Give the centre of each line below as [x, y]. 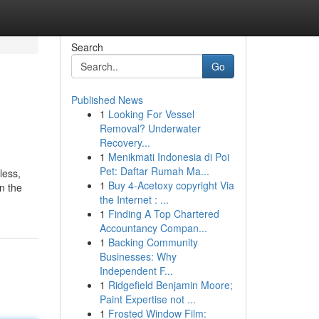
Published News [107, 100]
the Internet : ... [134, 199]
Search [87, 47]
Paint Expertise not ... [147, 299]
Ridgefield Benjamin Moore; [170, 285]
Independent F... [136, 271]
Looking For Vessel [151, 114]
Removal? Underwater [150, 128]
